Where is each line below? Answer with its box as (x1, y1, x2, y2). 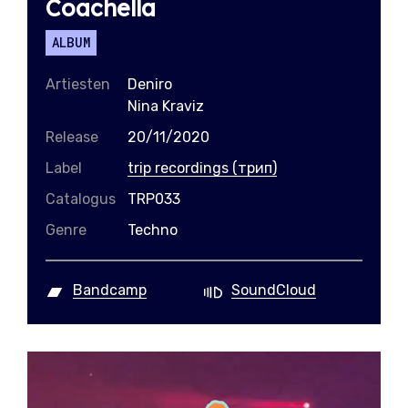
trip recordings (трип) (127, 159, 277, 177)
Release (46, 128, 98, 146)
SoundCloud (231, 281, 316, 299)
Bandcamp (73, 281, 147, 299)
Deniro (127, 76, 172, 93)
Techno (127, 221, 178, 239)
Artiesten (46, 76, 110, 93)
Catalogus (46, 190, 116, 208)
